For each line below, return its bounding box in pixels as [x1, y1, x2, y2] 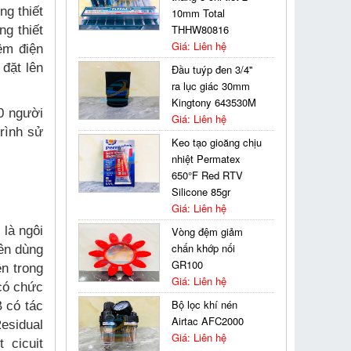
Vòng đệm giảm [172, 224, 244, 239]
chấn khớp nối [172, 241, 236, 255]
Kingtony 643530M [172, 95, 257, 110]
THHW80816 [172, 22, 230, 37]
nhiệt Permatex [172, 151, 241, 166]
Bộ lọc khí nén [172, 297, 238, 312]
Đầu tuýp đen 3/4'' [172, 62, 253, 77]
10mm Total [172, 5, 226, 20]
